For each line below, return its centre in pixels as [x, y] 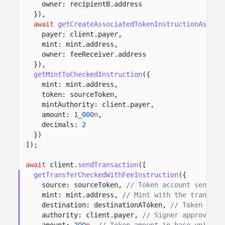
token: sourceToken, [80, 94]
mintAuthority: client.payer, [98, 104]
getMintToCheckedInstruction [88, 74]
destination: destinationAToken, [104, 205]
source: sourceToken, [82, 185]
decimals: [60, 124]
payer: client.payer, [82, 34]
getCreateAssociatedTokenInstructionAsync [138, 24]
